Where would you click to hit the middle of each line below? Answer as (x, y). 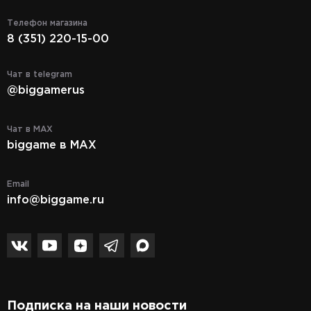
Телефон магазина (47, 23)
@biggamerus (46, 91)
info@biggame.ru (56, 200)
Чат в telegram (40, 75)
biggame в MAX (52, 145)
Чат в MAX (30, 129)
